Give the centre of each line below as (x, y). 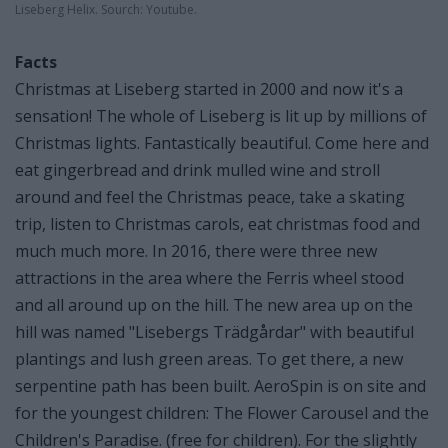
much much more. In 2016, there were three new (196, 250)
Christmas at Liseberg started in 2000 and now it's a (209, 88)
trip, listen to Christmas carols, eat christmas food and (217, 223)
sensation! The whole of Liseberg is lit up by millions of (221, 115)
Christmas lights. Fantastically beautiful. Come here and (222, 142)
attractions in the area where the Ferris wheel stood (209, 277)
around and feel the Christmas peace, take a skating (210, 196)
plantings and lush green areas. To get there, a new (209, 358)
